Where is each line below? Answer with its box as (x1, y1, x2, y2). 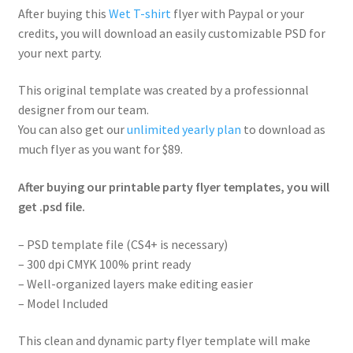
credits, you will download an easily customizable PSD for (17, 24, 325, 41)
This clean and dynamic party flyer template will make (17, 333, 310, 349)
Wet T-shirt (108, 5, 171, 21)
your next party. (17, 44, 102, 61)
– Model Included (17, 295, 108, 311)
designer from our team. (17, 102, 149, 118)
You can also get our (17, 121, 127, 138)
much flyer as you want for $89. (17, 141, 183, 158)
